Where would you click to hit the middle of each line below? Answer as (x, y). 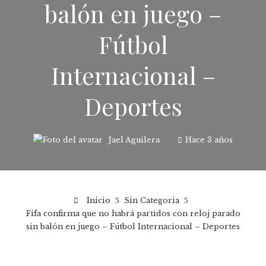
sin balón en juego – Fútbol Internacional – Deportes (133, 227)
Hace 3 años (209, 140)
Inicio (97, 201)
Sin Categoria (151, 201)
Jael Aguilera (134, 140)
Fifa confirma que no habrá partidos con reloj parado (133, 214)
